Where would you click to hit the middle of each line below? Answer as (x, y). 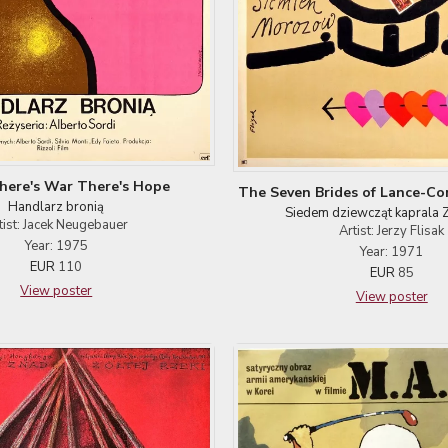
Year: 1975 (56, 246)
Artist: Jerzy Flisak (392, 230)
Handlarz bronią (56, 207)
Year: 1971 (392, 251)
